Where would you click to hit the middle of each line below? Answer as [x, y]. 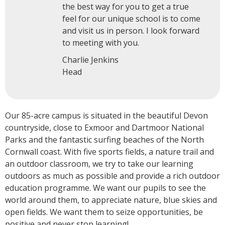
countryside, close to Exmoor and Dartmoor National [104, 128]
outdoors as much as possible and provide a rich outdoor [113, 176]
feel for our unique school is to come [131, 19]
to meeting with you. [100, 43]
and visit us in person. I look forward [131, 31]
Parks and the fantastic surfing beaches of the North [104, 140]
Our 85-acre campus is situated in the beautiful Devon [106, 116]
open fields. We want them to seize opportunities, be [104, 212]
